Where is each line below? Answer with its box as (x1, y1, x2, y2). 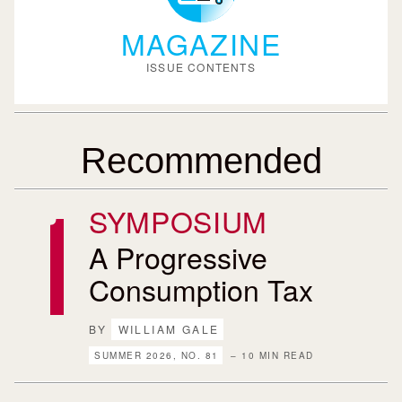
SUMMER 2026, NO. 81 (94, 349, 219, 362)
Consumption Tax (89, 268, 314, 310)
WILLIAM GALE (118, 321, 220, 336)
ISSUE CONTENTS (146, 59, 256, 74)
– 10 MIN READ (226, 349, 314, 362)
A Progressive (89, 236, 268, 277)
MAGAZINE (120, 22, 282, 64)
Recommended (80, 141, 322, 180)
